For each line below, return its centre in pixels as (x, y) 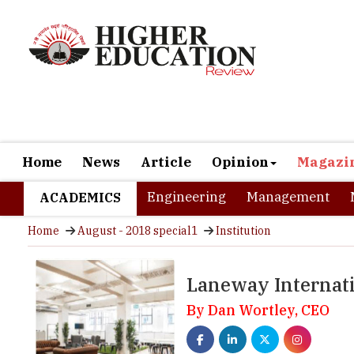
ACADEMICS (80, 150)
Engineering (186, 149)
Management (288, 149)
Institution (243, 183)
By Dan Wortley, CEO (258, 263)
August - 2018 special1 (137, 183)
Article (166, 115)
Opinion (240, 115)
